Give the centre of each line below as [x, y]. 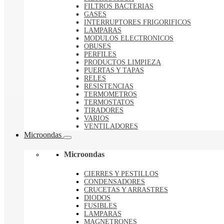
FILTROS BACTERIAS [119, 6]
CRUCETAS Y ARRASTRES [126, 189]
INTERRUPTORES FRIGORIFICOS [137, 22]
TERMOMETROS [110, 94]
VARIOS [96, 118]
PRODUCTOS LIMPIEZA [122, 62]
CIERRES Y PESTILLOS [121, 173]
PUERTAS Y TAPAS [114, 70]
